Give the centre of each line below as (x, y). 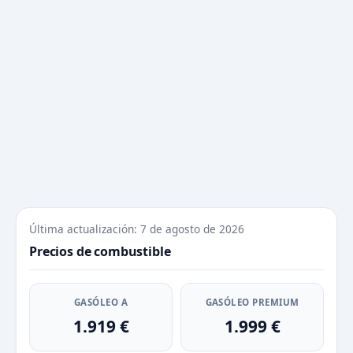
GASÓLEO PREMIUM (252, 302)
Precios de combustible (100, 251)
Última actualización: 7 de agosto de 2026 (137, 229)
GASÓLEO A (101, 302)
